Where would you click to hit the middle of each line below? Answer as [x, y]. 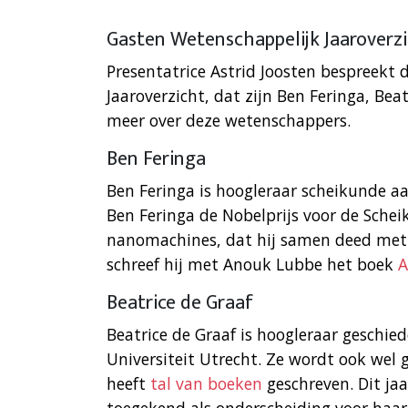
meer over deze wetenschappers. [229, 121]
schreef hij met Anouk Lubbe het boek [252, 265]
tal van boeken [206, 384]
